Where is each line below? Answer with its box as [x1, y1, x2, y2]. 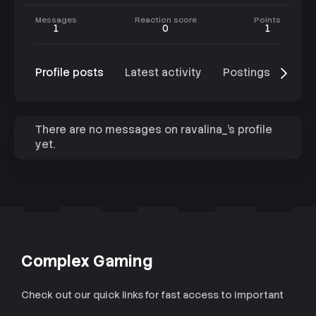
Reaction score [134, 15, 197, 25]
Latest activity [125, 66, 202, 80]
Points [254, 15, 281, 25]
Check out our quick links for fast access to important [21, 288, 284, 302]
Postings [223, 66, 270, 80]
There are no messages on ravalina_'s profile [35, 123, 272, 137]
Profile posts [35, 66, 104, 80]
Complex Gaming [21, 250, 153, 272]
